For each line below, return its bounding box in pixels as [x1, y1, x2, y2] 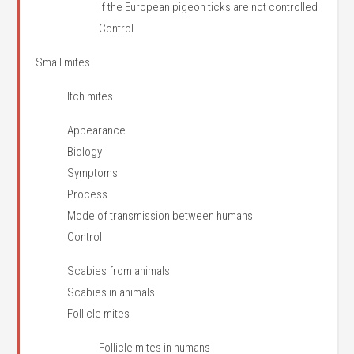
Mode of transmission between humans [67, 209, 254, 223]
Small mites [36, 55, 91, 70]
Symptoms [67, 166, 119, 180]
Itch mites [67, 89, 114, 104]
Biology [67, 145, 103, 159]
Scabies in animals [67, 285, 156, 299]
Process [67, 187, 108, 201]
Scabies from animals [67, 264, 171, 278]
